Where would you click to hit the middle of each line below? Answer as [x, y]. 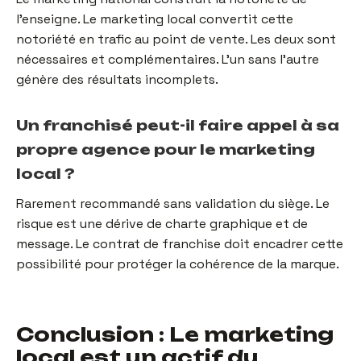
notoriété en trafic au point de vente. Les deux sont [176, 39]
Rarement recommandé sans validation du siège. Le [173, 203]
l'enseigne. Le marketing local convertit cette [155, 19]
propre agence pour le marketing [166, 149]
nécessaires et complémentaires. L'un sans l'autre [168, 59]
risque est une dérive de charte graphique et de [162, 223]
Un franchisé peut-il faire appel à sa [178, 124]
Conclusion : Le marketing [175, 335]
